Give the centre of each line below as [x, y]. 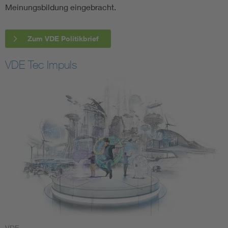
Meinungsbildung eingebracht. [61, 7]
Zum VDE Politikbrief [63, 38]
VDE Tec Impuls [41, 64]
